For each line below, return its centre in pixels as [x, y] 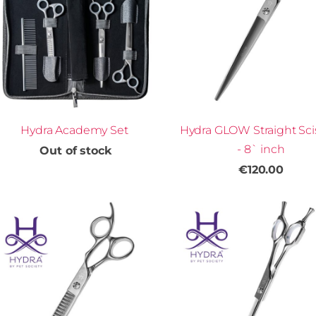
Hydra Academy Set [76, 130]
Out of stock [76, 150]
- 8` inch [261, 149]
